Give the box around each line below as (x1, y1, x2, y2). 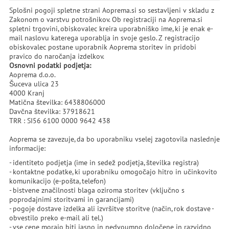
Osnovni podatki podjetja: (9, 61, 91, 70)
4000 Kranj (9, 88, 44, 98)
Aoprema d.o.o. (9, 70, 56, 79)
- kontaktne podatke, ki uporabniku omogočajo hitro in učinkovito (9, 167, 217, 176)
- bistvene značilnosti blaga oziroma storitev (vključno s (9, 186, 185, 195)
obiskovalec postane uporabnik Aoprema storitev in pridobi (9, 42, 196, 52)
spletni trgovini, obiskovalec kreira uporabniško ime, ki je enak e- (9, 24, 213, 33)
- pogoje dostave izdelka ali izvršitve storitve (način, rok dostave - (9, 204, 214, 213)
